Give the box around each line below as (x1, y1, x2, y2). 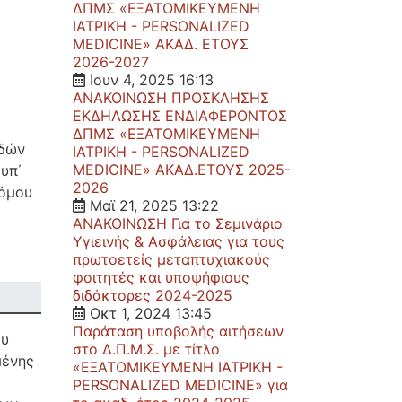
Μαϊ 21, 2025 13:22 (85, 197, 219, 214)
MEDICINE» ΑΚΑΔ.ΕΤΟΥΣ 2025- (73, 161, 291, 179)
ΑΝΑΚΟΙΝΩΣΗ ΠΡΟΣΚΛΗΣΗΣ (73, 89, 269, 107)
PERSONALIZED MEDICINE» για (73, 376, 288, 394)
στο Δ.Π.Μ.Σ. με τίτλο (73, 340, 220, 358)
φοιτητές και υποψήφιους (73, 268, 249, 286)
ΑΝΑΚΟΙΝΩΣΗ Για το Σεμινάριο (73, 214, 283, 232)
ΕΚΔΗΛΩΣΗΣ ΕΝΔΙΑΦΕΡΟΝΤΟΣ (73, 107, 287, 125)
